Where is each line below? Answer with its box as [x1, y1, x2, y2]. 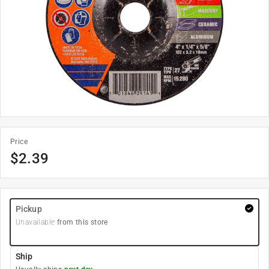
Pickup [16, 204, 42, 214]
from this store [55, 218, 108, 226]
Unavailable [16, 218, 55, 226]
